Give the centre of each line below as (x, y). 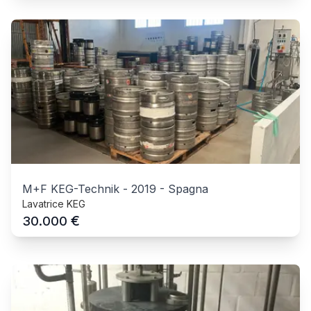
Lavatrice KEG (54, 203)
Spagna (188, 188)
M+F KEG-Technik (71, 188)
